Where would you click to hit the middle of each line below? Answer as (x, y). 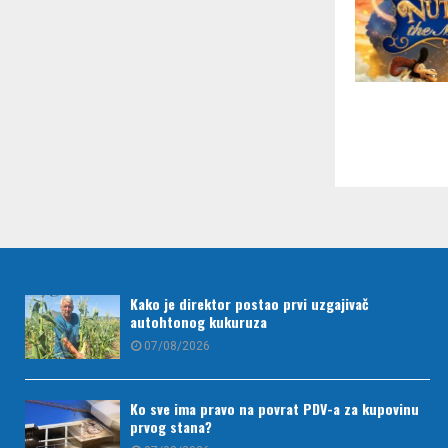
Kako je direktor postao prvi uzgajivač (249, 304)
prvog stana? (171, 426)
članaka (398, 188)
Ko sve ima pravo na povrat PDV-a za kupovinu (274, 408)
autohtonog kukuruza (198, 322)
